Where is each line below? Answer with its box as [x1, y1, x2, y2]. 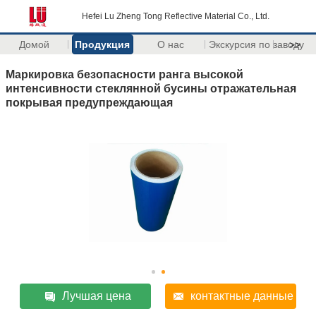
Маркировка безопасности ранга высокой [6, 65, 243, 82]
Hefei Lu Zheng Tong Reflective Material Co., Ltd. [82, 11, 269, 21]
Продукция [75, 39, 130, 50]
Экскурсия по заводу [208, 39, 304, 50]
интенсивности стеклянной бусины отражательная [6, 79, 296, 96]
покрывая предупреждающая [6, 93, 173, 110]
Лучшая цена [62, 289, 132, 302]
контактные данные [190, 289, 293, 302]
